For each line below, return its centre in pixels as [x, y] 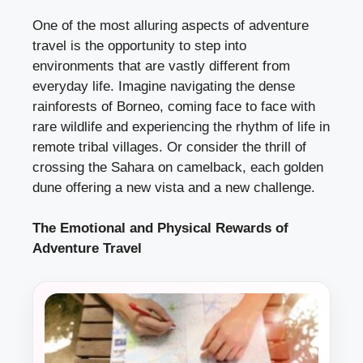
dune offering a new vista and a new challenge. [174, 187]
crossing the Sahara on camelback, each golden [178, 167]
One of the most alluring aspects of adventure [171, 25]
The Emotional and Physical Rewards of [160, 228]
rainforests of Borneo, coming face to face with [174, 106]
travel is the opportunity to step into [139, 45]
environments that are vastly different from [161, 66]
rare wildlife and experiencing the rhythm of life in [181, 126]
